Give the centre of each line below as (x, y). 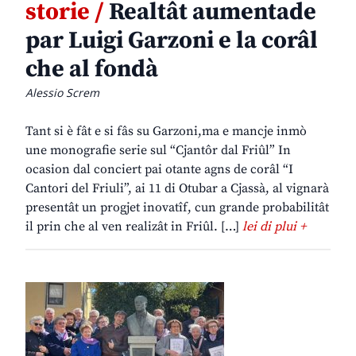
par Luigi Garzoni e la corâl (172, 41)
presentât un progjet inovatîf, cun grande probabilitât (177, 208)
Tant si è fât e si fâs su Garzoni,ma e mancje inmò (166, 132)
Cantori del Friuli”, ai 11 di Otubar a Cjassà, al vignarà (177, 189)
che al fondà (92, 70)
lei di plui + (274, 227)
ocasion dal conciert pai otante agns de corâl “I (159, 170)
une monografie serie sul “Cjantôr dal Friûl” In (158, 151)
